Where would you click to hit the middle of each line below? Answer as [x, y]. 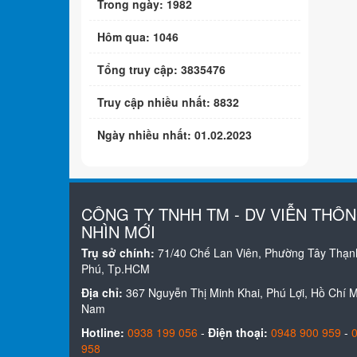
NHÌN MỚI [118, 232]
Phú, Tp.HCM [116, 269]
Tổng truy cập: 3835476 [161, 69]
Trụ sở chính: [120, 253]
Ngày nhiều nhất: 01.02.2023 [175, 134]
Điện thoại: [238, 333]
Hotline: [103, 333]
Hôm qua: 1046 [138, 36]
